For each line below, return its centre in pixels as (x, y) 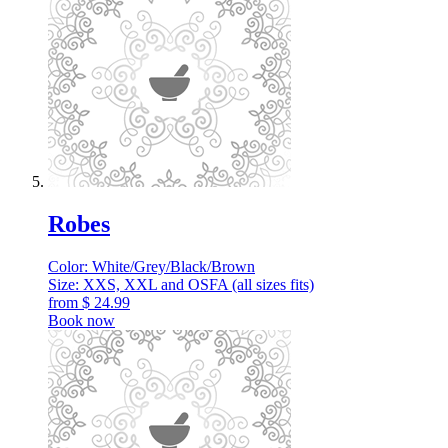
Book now (81, 320)
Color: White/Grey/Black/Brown (151, 266)
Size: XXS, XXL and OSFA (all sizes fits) (181, 284)
